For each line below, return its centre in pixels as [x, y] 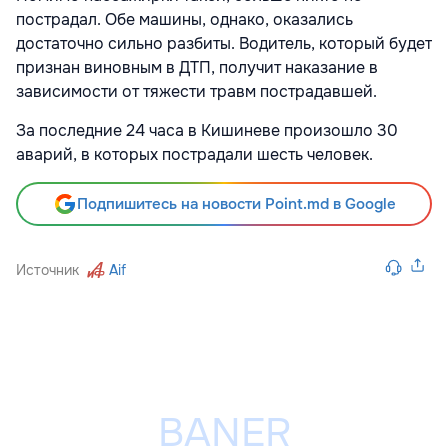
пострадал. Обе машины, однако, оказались [184, 19]
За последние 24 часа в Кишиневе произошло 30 [207, 130]
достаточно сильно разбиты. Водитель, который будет [224, 43]
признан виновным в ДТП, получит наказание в [197, 67]
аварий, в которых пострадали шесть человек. [196, 154]
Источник [47, 269]
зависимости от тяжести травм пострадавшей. [198, 91]
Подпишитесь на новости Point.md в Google [236, 203]
